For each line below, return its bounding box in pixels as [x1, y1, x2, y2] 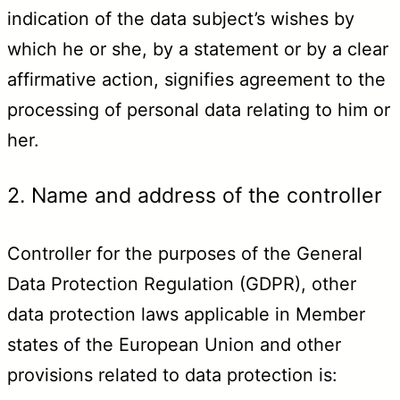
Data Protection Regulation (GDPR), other [7, 273, 356, 296]
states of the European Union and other [7, 334, 341, 356]
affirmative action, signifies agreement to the [7, 68, 386, 90]
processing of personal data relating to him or [7, 98, 390, 121]
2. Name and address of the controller [7, 183, 382, 209]
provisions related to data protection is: [7, 364, 337, 387]
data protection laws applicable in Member [7, 304, 365, 326]
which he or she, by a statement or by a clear [7, 37, 388, 60]
